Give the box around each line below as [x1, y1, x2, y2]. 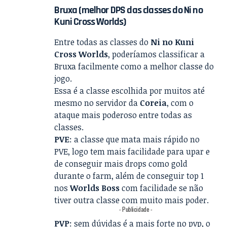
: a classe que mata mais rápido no [69, 134, 200, 145]
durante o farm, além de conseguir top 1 [54, 170, 204, 182]
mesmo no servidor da [54, 97, 140, 109]
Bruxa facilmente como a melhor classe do [54, 61, 214, 72]
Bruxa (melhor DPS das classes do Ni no [54, 4, 203, 17]
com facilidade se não [120, 182, 204, 194]
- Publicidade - [119, 205, 153, 214]
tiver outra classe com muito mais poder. [54, 195, 209, 206]
